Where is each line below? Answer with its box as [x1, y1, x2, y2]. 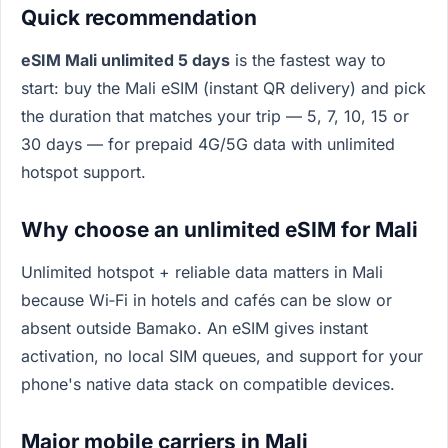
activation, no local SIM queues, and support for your [21, 346, 423, 367]
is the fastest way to [230, 50, 386, 71]
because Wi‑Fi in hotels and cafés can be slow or [21, 290, 392, 311]
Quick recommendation [21, 5, 257, 31]
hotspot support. [21, 162, 146, 183]
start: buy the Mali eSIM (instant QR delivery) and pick [21, 78, 426, 99]
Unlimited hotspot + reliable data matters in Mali [21, 262, 383, 283]
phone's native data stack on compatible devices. [21, 374, 395, 395]
